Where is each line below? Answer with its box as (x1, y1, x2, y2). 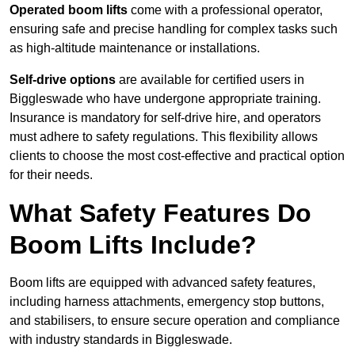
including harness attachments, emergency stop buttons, (10, 295, 324, 309)
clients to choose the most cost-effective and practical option (10, 149, 345, 163)
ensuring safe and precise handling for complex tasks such (10, 22, 338, 36)
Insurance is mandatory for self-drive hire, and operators (10, 111, 321, 125)
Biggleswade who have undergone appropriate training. (10, 92, 321, 106)
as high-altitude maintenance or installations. (10, 41, 260, 55)
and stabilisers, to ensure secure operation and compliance (10, 314, 340, 328)
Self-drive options (10, 73, 116, 87)
